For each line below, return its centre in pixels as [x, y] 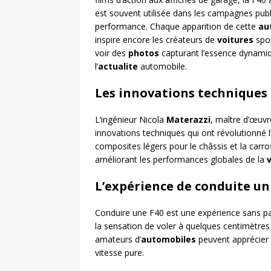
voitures [235, 40]
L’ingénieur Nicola [131, 119]
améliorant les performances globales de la [181, 159]
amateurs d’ [118, 239]
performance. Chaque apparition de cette [177, 26]
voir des [112, 53]
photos [144, 53]
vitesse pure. [119, 253]
